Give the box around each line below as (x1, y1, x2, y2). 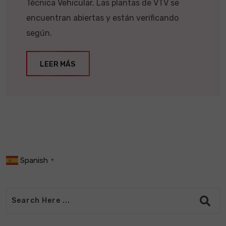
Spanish (20, 155, 48, 165)
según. (26, 28, 52, 38)
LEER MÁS (40, 60, 75, 69)
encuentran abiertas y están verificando (26, 13, 179, 23)
